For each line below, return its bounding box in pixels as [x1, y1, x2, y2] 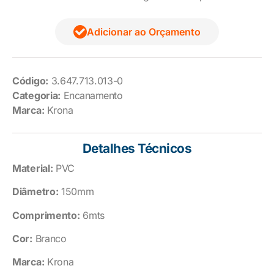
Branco [32, 232, 67, 245]
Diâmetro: [12, 185, 59, 198]
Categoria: [12, 89, 61, 102]
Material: [12, 161, 53, 174]
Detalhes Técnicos [82, 140, 192, 156]
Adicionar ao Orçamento [87, 25, 201, 38]
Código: [12, 74, 48, 87]
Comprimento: [12, 209, 80, 221]
